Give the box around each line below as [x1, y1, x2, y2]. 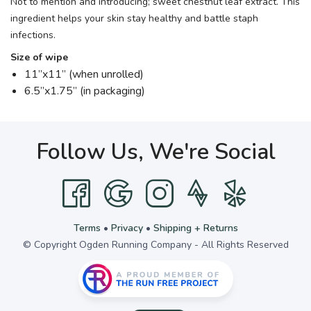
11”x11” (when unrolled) [24, 67, 144, 83]
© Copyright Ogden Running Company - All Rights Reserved [22, 238, 289, 252]
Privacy [110, 221, 143, 235]
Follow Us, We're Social [35, 137, 276, 167]
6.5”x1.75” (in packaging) [24, 83, 145, 99]
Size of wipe [10, 51, 68, 65]
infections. [10, 28, 56, 42]
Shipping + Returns [153, 221, 238, 235]
